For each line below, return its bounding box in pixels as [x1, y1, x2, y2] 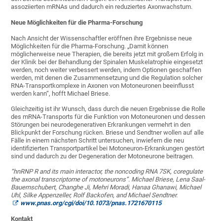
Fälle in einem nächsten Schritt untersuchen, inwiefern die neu [11, 137, 184, 145]
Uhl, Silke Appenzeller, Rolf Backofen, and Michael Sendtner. [11, 191, 178, 199]
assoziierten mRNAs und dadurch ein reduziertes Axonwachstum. [11, 3, 193, 11]
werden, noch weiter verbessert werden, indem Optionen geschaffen [11, 66, 202, 74]
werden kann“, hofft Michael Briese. [11, 90, 110, 98]
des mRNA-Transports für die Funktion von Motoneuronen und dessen [11, 113, 206, 121]
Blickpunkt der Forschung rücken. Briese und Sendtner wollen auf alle [11, 129, 204, 137]
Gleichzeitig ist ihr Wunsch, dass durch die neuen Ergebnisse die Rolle [11, 105, 206, 113]
